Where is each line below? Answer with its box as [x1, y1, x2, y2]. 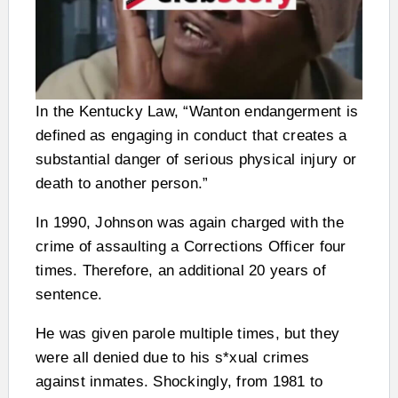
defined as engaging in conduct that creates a [36, 126, 347, 144]
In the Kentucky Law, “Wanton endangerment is [36, 102, 358, 120]
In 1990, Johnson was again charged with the [36, 213, 344, 231]
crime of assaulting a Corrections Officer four [36, 237, 346, 255]
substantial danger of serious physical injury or [36, 150, 356, 168]
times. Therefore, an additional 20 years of [36, 261, 326, 279]
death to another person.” [36, 174, 209, 192]
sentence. [36, 285, 103, 303]
